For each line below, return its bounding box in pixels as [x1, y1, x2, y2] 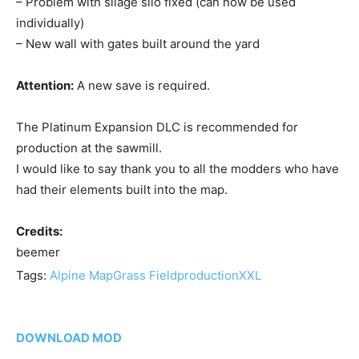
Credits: [16, 224, 63, 240]
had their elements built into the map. [16, 182, 228, 198]
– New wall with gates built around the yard [16, 36, 260, 52]
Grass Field [113, 268, 177, 284]
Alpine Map [50, 268, 113, 284]
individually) [16, 15, 84, 31]
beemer [16, 244, 60, 260]
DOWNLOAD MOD [16, 330, 122, 346]
